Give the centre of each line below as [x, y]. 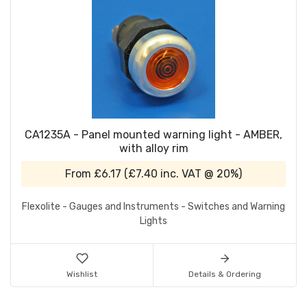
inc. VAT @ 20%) [200, 174]
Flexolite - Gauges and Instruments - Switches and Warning [153, 207]
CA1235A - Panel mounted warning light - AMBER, [153, 135]
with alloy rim [153, 149]
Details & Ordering [225, 274]
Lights [153, 221]
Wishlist [82, 274]
